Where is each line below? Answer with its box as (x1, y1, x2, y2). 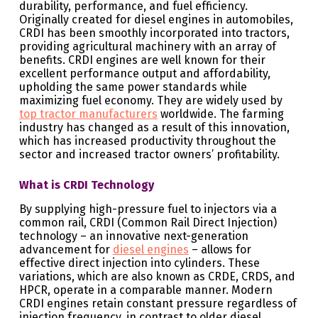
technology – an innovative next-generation (18, 229, 248, 243)
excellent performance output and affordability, (18, 67, 270, 81)
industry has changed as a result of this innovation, (18, 121, 290, 135)
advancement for (18, 243, 113, 257)
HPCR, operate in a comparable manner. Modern (18, 283, 273, 297)
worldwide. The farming (157, 107, 284, 121)
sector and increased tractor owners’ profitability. (18, 148, 280, 162)
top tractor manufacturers (18, 107, 158, 121)
